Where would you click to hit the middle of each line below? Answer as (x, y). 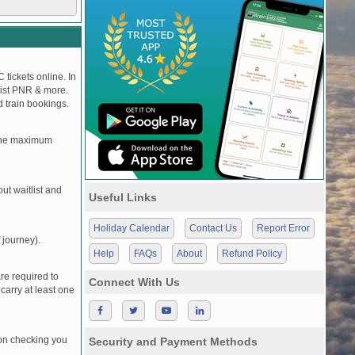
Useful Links (123, 197)
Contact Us (213, 228)
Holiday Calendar (132, 228)
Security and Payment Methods (173, 342)
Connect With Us (134, 282)
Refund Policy (252, 254)
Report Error (283, 228)
